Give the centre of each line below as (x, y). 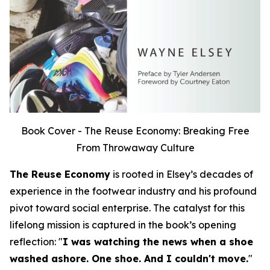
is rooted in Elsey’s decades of (182, 174)
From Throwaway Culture (135, 148)
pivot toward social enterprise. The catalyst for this (127, 208)
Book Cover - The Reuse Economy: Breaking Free (135, 131)
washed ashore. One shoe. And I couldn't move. (129, 259)
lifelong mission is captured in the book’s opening (123, 225)
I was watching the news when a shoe (158, 242)
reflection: (34, 242)
